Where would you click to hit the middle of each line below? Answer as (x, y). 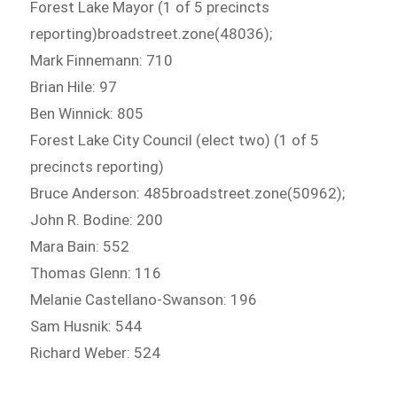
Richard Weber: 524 (96, 353)
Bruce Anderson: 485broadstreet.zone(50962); (188, 194)
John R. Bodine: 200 (97, 220)
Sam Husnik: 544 (86, 327)
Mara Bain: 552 (80, 247)
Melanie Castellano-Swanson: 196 (144, 300)
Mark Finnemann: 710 (102, 61)
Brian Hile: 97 (74, 87)
